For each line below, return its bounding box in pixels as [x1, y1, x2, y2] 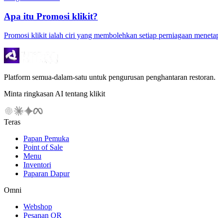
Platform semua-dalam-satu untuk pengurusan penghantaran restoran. [4, 73, 216, 81]
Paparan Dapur [23, 169, 70, 178]
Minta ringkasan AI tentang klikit [4, 89, 105, 98]
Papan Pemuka [23, 134, 69, 143]
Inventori [23, 160, 51, 169]
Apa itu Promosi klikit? [4, 11, 98, 22]
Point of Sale [23, 143, 63, 151]
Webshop [23, 202, 52, 211]
